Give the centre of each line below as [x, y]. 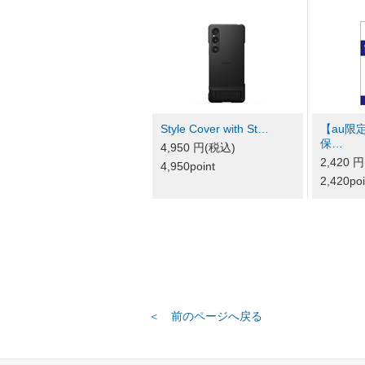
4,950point [188, 167]
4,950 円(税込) [198, 148]
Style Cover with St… [215, 129]
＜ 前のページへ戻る [205, 317]
